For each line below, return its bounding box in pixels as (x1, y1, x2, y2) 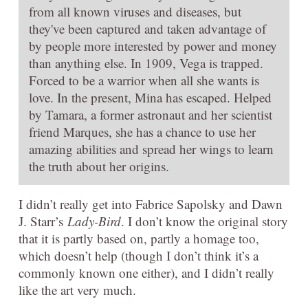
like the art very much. (19, 280, 136, 298)
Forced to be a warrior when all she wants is (29, 71, 259, 89)
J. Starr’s (19, 212, 67, 230)
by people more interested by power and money (29, 36, 277, 54)
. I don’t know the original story (121, 212, 288, 230)
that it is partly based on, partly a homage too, (19, 229, 259, 247)
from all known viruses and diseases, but (29, 2, 241, 20)
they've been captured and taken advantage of (29, 19, 266, 37)
